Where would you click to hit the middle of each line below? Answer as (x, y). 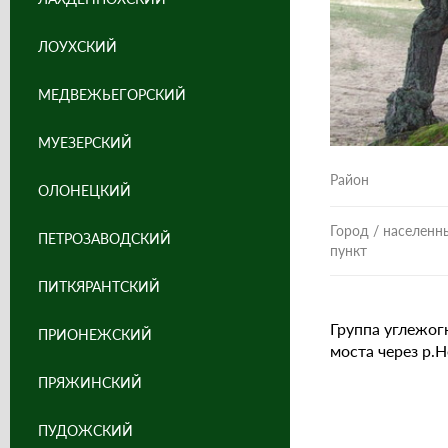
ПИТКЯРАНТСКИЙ (99, 286)
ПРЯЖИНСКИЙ (90, 382)
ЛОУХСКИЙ (77, 46)
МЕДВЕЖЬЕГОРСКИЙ (112, 94)
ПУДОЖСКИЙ (85, 430)
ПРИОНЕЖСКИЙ (95, 334)
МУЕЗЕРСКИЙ (85, 142)
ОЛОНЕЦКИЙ (84, 190)
